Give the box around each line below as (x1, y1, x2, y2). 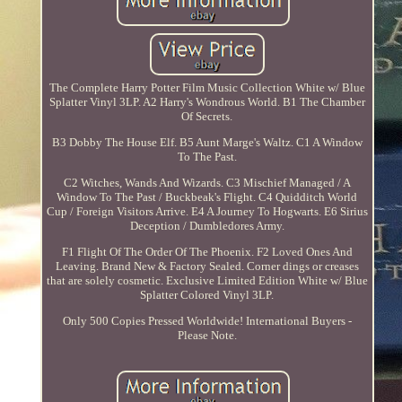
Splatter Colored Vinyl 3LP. (140, 287, 275, 301)
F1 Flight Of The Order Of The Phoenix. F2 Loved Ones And (61, 244, 353, 258)
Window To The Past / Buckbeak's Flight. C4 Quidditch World (57, 189, 358, 204)
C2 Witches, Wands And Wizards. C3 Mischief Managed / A (63, 175, 351, 189)
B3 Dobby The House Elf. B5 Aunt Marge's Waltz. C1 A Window (51, 135, 363, 149)
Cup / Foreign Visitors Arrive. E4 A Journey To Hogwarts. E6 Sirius (46, 204, 368, 218)
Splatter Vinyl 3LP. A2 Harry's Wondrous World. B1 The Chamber (48, 94, 365, 109)
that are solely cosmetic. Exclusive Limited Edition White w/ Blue (46, 273, 368, 287)
